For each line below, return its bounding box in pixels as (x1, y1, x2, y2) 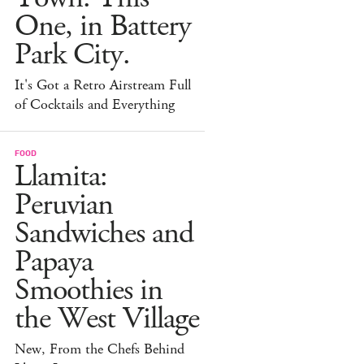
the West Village (15, 298, 199, 339)
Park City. (15, 34, 130, 75)
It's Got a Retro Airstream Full (15, 75, 191, 95)
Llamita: (15, 156, 107, 197)
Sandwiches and (15, 213, 193, 253)
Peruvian (15, 184, 113, 225)
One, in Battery (15, 6, 191, 46)
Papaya (15, 241, 93, 282)
